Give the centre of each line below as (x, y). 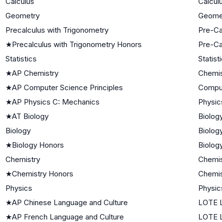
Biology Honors (38, 145)
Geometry (23, 15)
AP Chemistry (35, 73)
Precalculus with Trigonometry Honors (77, 44)
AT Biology (30, 116)
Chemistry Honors (43, 173)
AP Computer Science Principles (67, 87)
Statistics (21, 58)
